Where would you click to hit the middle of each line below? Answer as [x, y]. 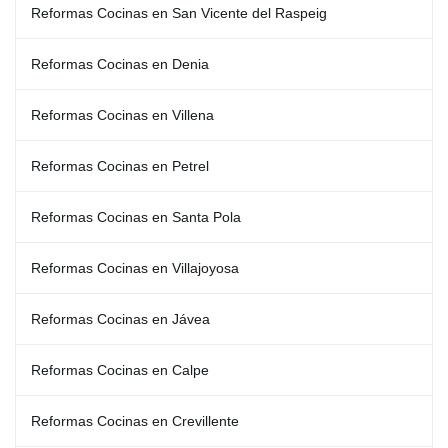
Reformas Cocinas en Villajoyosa [135, 268]
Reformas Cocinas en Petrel [120, 166]
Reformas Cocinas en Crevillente [135, 421]
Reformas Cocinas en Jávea [120, 319]
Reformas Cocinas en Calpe [120, 370]
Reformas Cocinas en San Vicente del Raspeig [179, 13]
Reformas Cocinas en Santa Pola [136, 217]
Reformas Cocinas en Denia [120, 64]
